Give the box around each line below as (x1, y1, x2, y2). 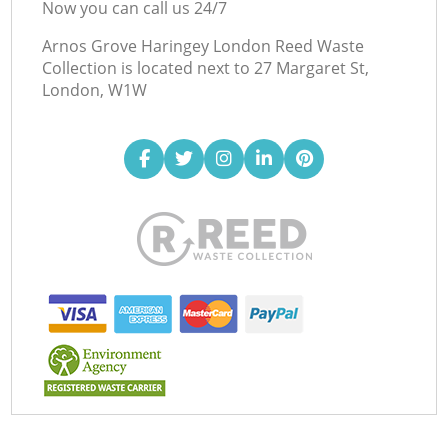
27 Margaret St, (254, 56, 370, 79)
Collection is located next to (42, 56, 251, 79)
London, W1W (42, 78, 148, 101)
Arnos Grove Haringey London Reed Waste (42, 34, 365, 57)
